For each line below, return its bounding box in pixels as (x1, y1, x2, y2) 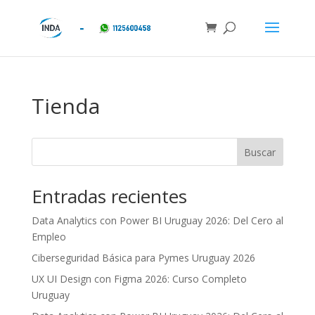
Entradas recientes (31, 184, 187, 209)
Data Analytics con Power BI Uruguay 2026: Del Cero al (31, 214, 283, 227)
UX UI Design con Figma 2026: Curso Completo (31, 272, 247, 285)
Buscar (244, 145, 276, 159)
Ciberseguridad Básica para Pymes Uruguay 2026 (31, 251, 255, 264)
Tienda (31, 91, 100, 120)
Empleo (31, 230, 66, 243)
